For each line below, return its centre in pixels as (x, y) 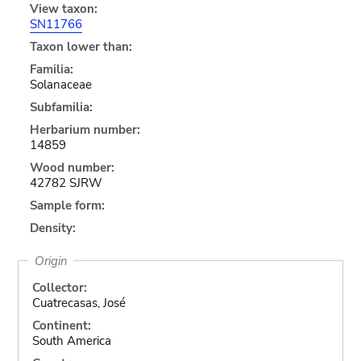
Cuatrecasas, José (79, 303)
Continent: (61, 325)
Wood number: (72, 167)
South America (71, 340)
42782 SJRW (66, 183)
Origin (51, 261)
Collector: (59, 287)
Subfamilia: (61, 107)
